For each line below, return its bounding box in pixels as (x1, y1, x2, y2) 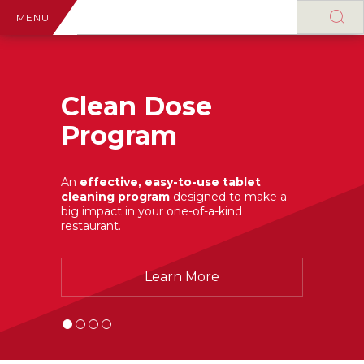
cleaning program (61, 189, 170, 204)
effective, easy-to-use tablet (80, 175, 261, 189)
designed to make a (170, 189, 287, 204)
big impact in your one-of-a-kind (61, 204, 242, 219)
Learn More (145, 269, 219, 284)
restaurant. (61, 219, 121, 233)
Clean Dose (61, 90, 212, 122)
